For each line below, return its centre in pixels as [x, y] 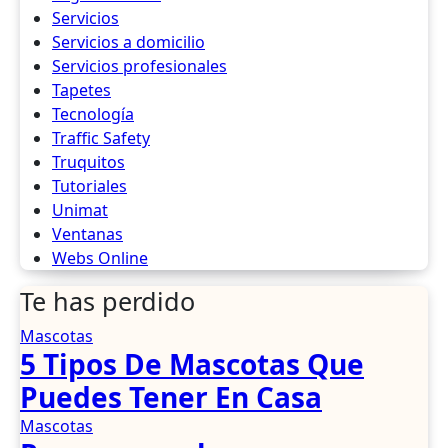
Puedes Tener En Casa [171, 397]
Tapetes [81, 90]
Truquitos [88, 162]
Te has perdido [107, 301]
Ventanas [87, 234]
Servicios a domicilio [128, 42]
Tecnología [93, 114]
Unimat [80, 210]
